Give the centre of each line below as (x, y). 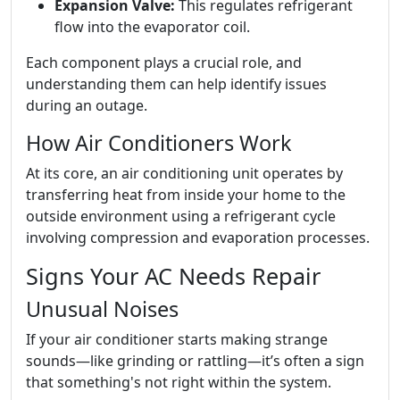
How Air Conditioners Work (159, 143)
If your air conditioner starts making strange (177, 340)
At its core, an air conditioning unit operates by (184, 174)
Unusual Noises (102, 309)
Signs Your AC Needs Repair (173, 276)
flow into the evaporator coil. (152, 27)
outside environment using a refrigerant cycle (181, 217)
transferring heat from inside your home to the (186, 195)
